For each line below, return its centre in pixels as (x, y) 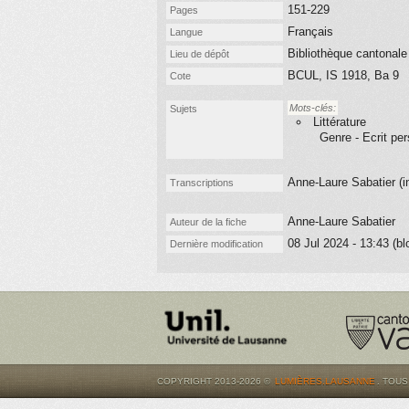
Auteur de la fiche (208, 222)
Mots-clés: (313, 108)
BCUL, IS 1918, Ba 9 (343, 75)
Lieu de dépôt (199, 54)
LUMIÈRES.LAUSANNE (325, 381)
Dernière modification (216, 244)
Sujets (184, 109)
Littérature (340, 122)
